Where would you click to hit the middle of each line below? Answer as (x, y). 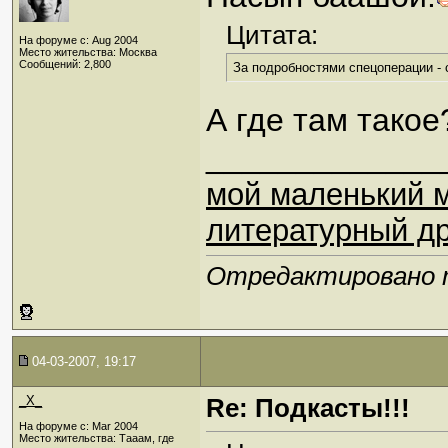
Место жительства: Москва (88, 52)
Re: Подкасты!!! (308, 408)
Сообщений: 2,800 (65, 64)
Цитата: (272, 35)
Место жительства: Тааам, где (96, 438)
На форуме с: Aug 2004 (78, 40)
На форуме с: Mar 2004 (78, 426)
